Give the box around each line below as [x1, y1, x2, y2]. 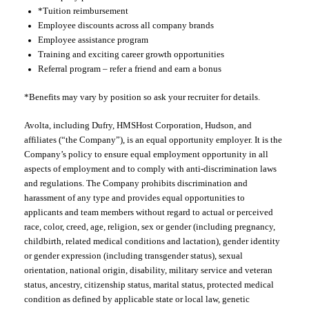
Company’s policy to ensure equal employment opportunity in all [24, 149, 268, 159]
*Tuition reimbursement [38, 6, 128, 16]
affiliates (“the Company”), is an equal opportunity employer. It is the [24, 134, 282, 145]
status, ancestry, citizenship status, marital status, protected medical [24, 279, 274, 290]
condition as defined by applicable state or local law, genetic [24, 294, 250, 304]
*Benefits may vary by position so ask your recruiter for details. [24, 92, 260, 102]
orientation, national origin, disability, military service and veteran [24, 265, 272, 275]
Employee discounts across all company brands [38, 20, 214, 30]
